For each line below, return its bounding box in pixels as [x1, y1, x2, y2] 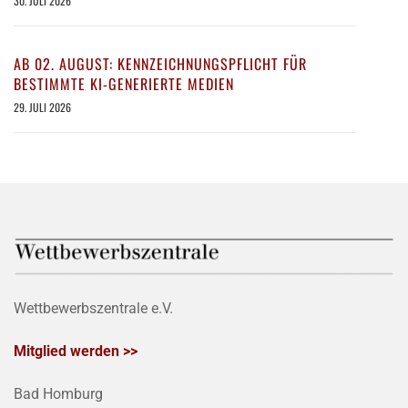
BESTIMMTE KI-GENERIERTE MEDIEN [14, 73, 234, 96]
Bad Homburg [14, 385, 103, 403]
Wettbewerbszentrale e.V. [14, 300, 173, 318]
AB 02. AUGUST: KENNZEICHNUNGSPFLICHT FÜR [14, 53, 307, 76]
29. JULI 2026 [14, 99, 71, 116]
